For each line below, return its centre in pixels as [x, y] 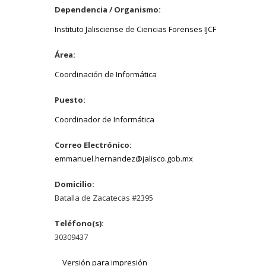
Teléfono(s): [80, 223]
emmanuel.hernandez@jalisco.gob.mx [124, 158]
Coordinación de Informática [106, 74]
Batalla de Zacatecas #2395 [104, 197]
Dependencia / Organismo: [109, 9]
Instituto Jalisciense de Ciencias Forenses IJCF [135, 29]
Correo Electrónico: [94, 145]
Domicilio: [75, 184]
